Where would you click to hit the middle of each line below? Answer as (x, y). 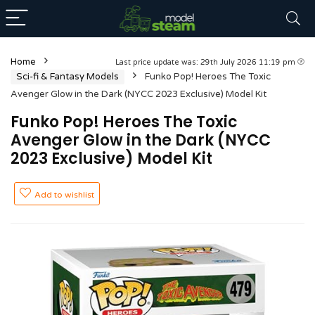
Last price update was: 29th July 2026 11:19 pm (206, 62)
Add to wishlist (64, 195)
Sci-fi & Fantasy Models (67, 77)
